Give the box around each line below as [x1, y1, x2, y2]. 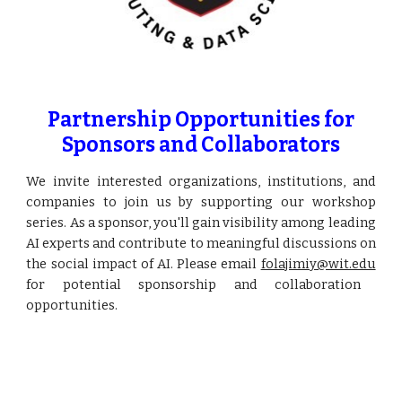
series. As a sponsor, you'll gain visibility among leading [26, 214, 376, 231]
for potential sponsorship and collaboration [26, 276, 362, 293]
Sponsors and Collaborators [62, 133, 340, 157]
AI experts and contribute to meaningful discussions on [26, 235, 376, 251]
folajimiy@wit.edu [260, 256, 376, 272]
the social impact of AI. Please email [26, 256, 261, 272]
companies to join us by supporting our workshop [26, 194, 376, 210]
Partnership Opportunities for [48, 108, 354, 132]
